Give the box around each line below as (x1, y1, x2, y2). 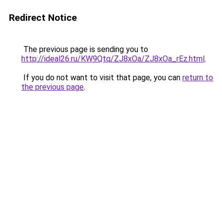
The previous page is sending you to (21, 45, 148, 54)
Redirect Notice (9, 12, 77, 23)
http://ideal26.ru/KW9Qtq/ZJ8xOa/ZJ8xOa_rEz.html (21, 54, 205, 63)
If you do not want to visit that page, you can (21, 73, 182, 82)
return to (182, 73, 213, 82)
